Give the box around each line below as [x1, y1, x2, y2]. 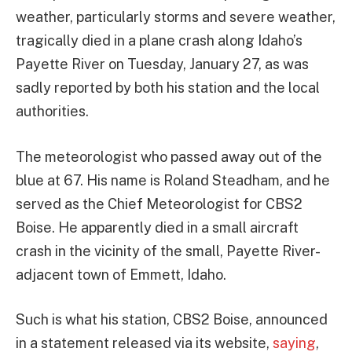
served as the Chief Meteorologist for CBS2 [16, 195, 302, 212]
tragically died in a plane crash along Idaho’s [16, 32, 302, 49]
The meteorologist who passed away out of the [16, 148, 322, 165]
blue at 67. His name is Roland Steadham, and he [16, 171, 330, 189]
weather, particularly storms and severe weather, [16, 9, 335, 25]
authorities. [16, 103, 89, 119]
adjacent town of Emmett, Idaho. [16, 266, 226, 283]
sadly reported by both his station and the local [16, 79, 320, 96]
